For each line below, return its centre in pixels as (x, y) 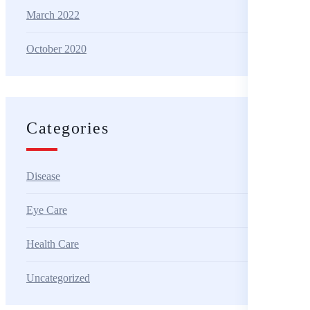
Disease (43, 176)
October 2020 (56, 48)
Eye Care (47, 210)
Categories (68, 128)
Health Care (53, 244)
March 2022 (53, 15)
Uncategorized (58, 277)
